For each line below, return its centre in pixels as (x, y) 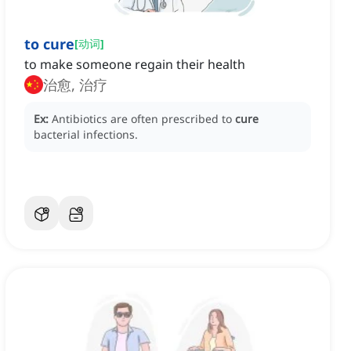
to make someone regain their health (135, 65)
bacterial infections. (86, 135)
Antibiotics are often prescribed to (143, 119)
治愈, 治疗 (75, 85)
